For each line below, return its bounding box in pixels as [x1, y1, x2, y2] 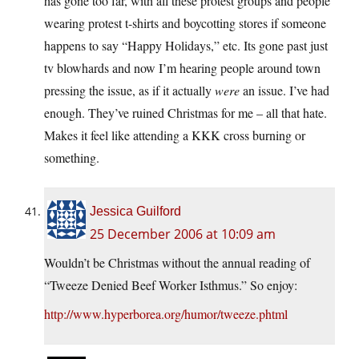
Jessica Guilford [90, 204, 181, 219]
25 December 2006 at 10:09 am [90, 225, 276, 244]
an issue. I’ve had [240, 82, 329, 99]
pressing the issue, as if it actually [44, 82, 215, 99]
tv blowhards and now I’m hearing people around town [44, 59, 321, 77]
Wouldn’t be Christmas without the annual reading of [44, 254, 310, 272]
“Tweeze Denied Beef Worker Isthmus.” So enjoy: [44, 276, 297, 294]
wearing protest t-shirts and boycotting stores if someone [44, 14, 326, 32]
